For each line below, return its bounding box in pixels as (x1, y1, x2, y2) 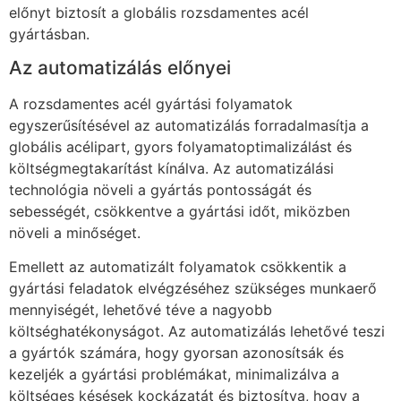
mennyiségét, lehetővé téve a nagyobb (9, 301, 272, 320)
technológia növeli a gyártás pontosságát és (9, 180, 311, 199)
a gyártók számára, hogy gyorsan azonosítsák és (9, 344, 344, 363)
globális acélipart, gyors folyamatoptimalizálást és (9, 137, 352, 156)
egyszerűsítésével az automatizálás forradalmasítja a (9, 115, 369, 134)
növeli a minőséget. (9, 223, 141, 242)
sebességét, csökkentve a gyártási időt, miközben (9, 201, 350, 220)
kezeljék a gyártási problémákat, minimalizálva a (9, 365, 339, 384)
